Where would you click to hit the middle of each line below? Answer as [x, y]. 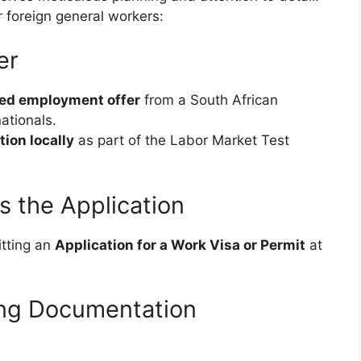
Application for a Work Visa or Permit [180, 245]
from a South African [209, 100]
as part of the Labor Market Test [182, 141]
